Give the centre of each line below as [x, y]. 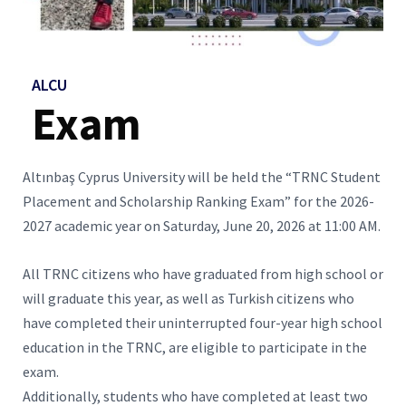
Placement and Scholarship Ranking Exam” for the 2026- [198, 201]
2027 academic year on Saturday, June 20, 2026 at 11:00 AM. [202, 225]
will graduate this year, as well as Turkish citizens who [188, 298]
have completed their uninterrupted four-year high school [203, 322]
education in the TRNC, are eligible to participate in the [195, 347]
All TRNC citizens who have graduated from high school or [203, 273]
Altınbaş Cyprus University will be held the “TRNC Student [202, 176]
